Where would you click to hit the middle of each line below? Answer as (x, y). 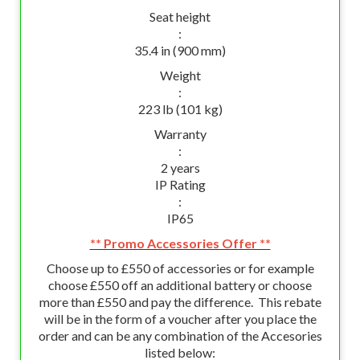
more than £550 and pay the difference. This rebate (180, 302)
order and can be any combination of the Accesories (180, 335)
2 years (180, 168)
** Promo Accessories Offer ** (180, 243)
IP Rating (180, 184)
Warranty (180, 134)
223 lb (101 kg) (180, 109)
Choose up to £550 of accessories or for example (180, 268)
